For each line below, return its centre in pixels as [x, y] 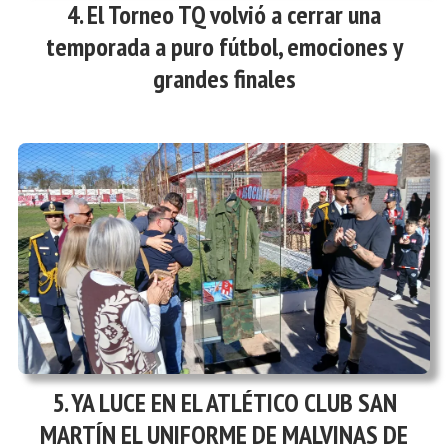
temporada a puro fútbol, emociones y [224, 46]
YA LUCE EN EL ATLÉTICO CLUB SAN [233, 403]
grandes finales [224, 78]
